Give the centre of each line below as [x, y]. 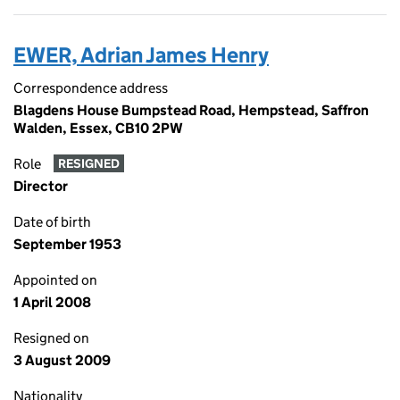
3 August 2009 [62, 360]
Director [41, 186]
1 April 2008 [52, 302]
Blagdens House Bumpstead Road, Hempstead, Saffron [191, 110]
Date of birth [52, 222]
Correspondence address [91, 88]
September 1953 [67, 244]
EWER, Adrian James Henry [141, 55]
